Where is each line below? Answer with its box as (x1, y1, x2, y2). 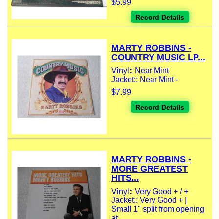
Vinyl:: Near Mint (111, 66, 169, 75)
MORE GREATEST (111, 164, 188, 174)
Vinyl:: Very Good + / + (111, 187, 188, 196)
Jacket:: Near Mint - (111, 75, 178, 84)
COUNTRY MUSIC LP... (111, 52, 205, 63)
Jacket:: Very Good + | (111, 196, 187, 205)
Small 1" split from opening (111, 205, 204, 214)
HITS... (111, 173, 139, 183)
